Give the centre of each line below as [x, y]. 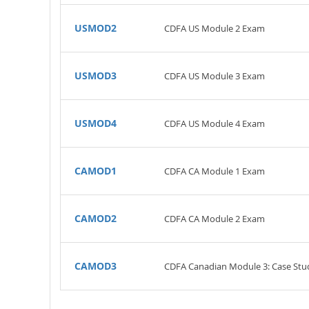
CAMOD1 [96, 171]
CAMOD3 [96, 266]
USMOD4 [96, 123]
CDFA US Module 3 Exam [215, 76]
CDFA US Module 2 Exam [215, 28]
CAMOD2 [96, 218]
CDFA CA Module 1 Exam [215, 171]
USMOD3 [96, 76]
